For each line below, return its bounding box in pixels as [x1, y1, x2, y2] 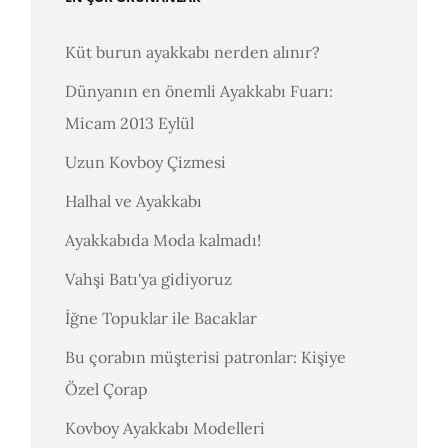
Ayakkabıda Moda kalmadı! [65, 229, 261, 250]
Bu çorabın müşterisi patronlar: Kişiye [65, 346, 346, 367]
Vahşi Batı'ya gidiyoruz [65, 268, 232, 289]
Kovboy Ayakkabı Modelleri [65, 417, 265, 438]
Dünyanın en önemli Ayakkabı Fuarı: [65, 80, 333, 101]
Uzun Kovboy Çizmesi [65, 151, 226, 172]
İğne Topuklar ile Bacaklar [65, 307, 257, 328]
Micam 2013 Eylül [65, 112, 194, 133]
